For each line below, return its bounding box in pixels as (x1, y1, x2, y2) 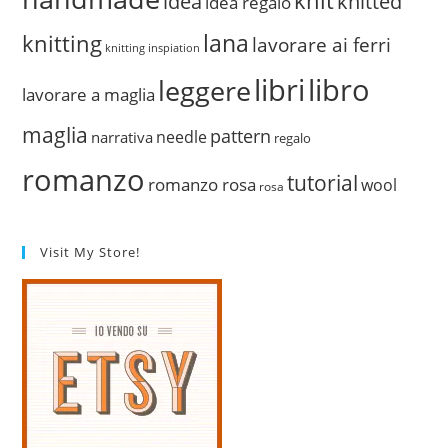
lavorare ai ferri (252, 32, 392, 59)
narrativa (91, 127, 154, 148)
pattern (210, 124, 272, 149)
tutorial (287, 168, 359, 198)
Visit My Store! (40, 243, 141, 262)
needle (156, 126, 208, 149)
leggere (158, 72, 252, 110)
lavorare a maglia (22, 83, 156, 107)
